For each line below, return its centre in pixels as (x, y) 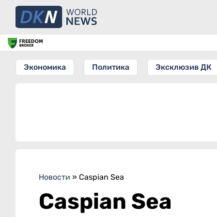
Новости (54, 177)
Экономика (45, 67)
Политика (111, 67)
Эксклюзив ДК (184, 67)
